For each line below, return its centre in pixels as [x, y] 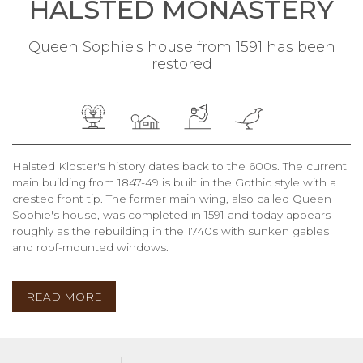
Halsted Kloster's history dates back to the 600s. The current [179, 166]
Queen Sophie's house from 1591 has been [181, 47]
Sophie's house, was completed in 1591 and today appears [171, 214]
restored [181, 64]
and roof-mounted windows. [90, 247]
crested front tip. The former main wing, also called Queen [172, 198]
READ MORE [64, 296]
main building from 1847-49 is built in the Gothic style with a [174, 182]
